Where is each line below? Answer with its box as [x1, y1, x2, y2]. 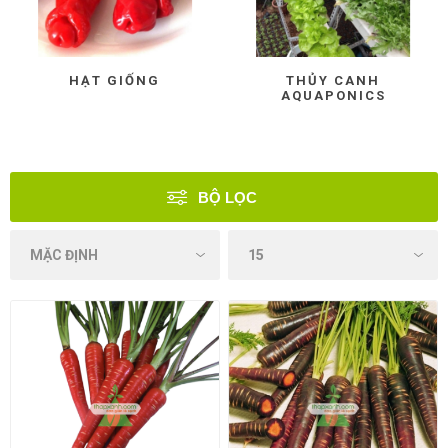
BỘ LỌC [198, 189, 257, 207]
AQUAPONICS [280, 87, 386, 103]
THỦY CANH [286, 72, 381, 88]
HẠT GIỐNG [69, 72, 161, 88]
